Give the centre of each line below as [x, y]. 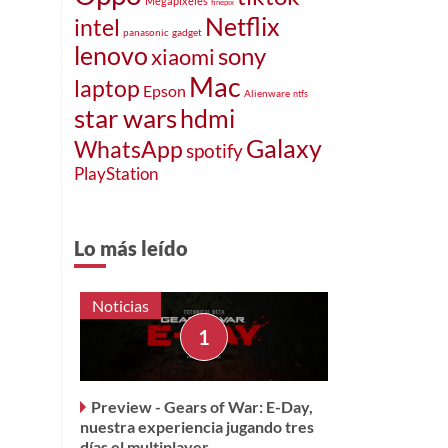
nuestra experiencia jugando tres [197, 427]
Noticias [120, 305]
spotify [214, 150]
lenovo [111, 55]
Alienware [267, 92]
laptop [107, 87]
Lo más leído [131, 247]
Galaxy [284, 147]
